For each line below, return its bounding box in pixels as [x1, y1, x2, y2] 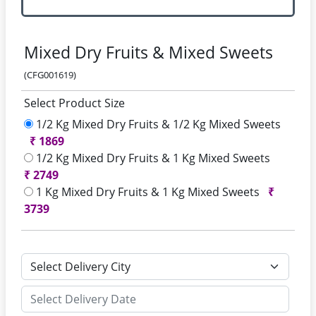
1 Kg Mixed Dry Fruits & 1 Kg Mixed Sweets [33, 184, 262, 200]
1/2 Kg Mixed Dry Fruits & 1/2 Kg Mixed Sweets [33, 116, 281, 132]
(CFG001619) [24, 68, 76, 81]
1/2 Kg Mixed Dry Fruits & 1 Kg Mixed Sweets [33, 150, 273, 166]
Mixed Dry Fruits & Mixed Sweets [24, 41, 273, 63]
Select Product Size [24, 95, 125, 111]
